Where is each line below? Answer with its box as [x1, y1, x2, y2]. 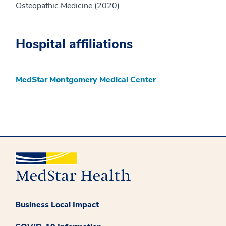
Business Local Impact [15, 199, 99, 211]
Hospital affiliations [16, 35, 133, 53]
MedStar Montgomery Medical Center [16, 74, 156, 85]
